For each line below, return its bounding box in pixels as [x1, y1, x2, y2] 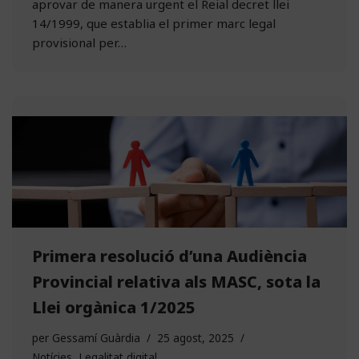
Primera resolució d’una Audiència [32, 245, 307, 268]
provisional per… [32, 34, 130, 51]
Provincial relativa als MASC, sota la [32, 271, 321, 293]
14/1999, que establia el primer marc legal [32, 15, 276, 32]
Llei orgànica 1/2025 [32, 296, 196, 319]
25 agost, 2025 [157, 331, 234, 346]
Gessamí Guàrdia [52, 331, 140, 346]
